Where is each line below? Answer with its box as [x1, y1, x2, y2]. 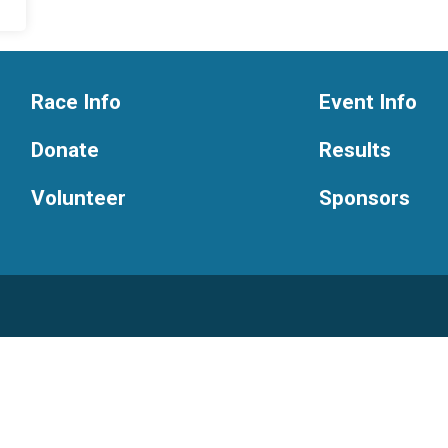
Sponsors [319, 186, 410, 210]
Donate [30, 138, 99, 162]
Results [319, 138, 391, 162]
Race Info [30, 90, 121, 114]
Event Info [319, 90, 417, 114]
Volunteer [30, 186, 126, 210]
